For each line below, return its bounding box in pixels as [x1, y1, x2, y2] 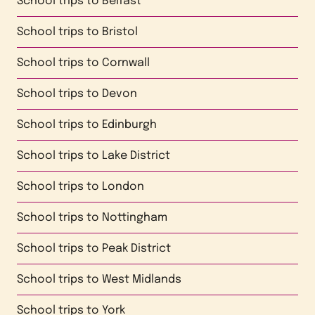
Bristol [102, 26, 138, 38]
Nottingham [102, 212, 167, 224]
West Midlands [102, 274, 181, 285]
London [102, 181, 144, 193]
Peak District [102, 243, 171, 255]
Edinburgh [102, 119, 157, 131]
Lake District [102, 150, 170, 162]
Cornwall [102, 57, 150, 69]
